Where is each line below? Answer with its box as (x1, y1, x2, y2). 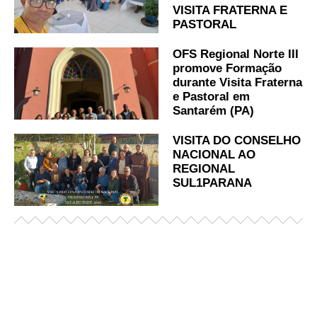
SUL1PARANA (173, 175, 252, 190)
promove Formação (173, 61, 282, 75)
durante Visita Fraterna (173, 75, 302, 89)
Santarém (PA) (173, 103, 254, 117)
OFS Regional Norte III (173, 47, 299, 61)
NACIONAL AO (173, 147, 255, 161)
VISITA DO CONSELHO (173, 133, 301, 147)
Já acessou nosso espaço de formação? (40, 287, 277, 306)
